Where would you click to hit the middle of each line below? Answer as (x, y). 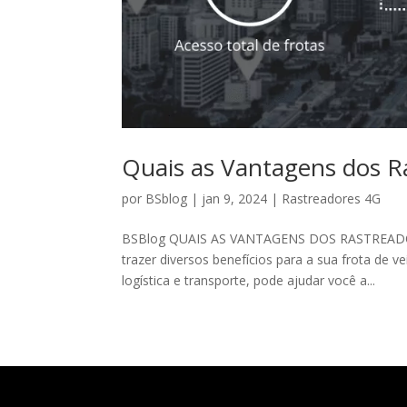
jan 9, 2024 (235, 198)
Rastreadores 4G (332, 198)
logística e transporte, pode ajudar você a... (249, 280)
